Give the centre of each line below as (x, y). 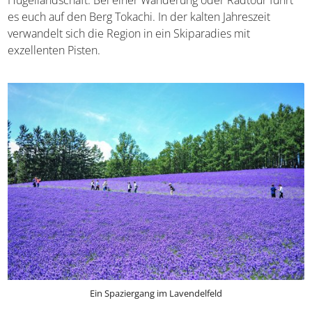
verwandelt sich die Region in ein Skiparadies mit (129, 34)
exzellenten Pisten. (54, 50)
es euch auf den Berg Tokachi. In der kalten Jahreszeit (139, 17)
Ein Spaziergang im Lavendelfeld (156, 293)
